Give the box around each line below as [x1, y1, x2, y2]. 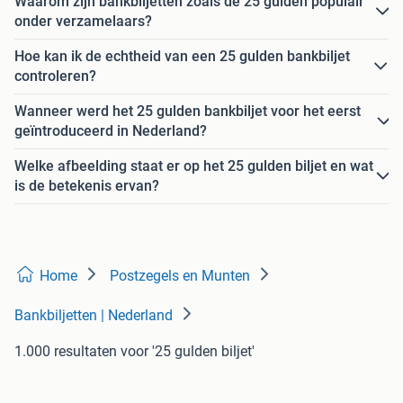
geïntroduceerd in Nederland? [14, 122, 207, 140]
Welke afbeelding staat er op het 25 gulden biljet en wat [14, 157, 373, 175]
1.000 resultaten [14, 343, 117, 361]
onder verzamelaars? [14, 13, 152, 31]
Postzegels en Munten [110, 267, 250, 285]
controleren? [14, 67, 96, 85]
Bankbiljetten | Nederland [14, 307, 173, 325]
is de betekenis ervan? [14, 177, 159, 195]
